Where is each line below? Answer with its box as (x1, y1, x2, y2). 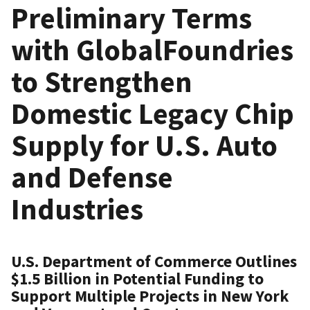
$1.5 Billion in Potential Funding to (11, 268, 264, 289)
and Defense (11, 158, 173, 196)
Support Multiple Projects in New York (11, 285, 289, 306)
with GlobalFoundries (11, 30, 293, 69)
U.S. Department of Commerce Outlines (11, 250, 297, 271)
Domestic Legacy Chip (11, 94, 294, 132)
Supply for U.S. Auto (11, 126, 277, 164)
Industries (11, 190, 143, 228)
